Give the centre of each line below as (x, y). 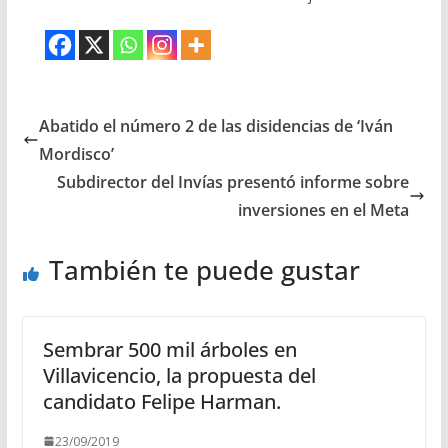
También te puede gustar (204, 269)
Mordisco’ (76, 153)
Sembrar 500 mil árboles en (169, 349)
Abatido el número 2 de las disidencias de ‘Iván (215, 125)
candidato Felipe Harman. (161, 401)
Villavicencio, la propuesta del (179, 375)
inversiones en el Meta (324, 209)
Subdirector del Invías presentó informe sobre (233, 181)
